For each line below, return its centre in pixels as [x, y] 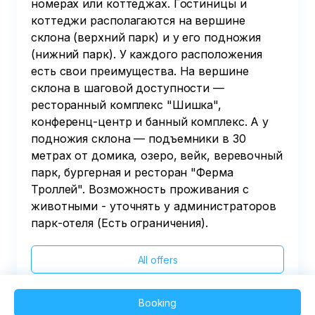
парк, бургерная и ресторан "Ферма [132, 172]
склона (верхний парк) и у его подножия [146, 37]
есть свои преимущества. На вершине [140, 71]
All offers [157, 260]
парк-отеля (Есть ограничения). [120, 223]
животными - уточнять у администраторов [154, 206]
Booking [157, 303]
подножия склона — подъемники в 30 [139, 139]
